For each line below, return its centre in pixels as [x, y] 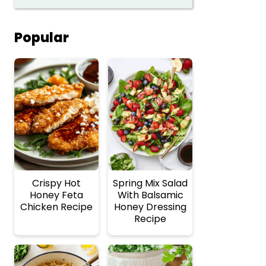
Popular [42, 38]
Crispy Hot [56, 183]
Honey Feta [56, 195]
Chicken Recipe [56, 207]
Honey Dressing [150, 207]
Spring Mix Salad [150, 183]
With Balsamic [150, 195]
